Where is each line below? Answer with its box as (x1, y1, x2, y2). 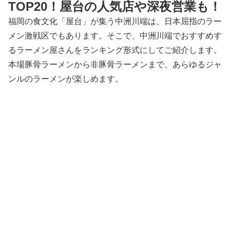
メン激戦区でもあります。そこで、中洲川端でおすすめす (8, 31, 222, 40)
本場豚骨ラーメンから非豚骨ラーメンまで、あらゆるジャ (8, 60, 222, 69)
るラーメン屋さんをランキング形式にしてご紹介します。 (8, 45, 222, 54)
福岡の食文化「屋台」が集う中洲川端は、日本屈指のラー (8, 16, 222, 26)
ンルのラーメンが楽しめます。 (8, 74, 123, 83)
